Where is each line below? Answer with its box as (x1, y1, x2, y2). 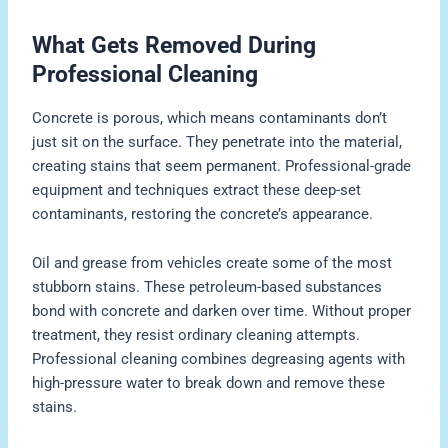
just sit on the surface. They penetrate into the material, (32, 132, 403, 151)
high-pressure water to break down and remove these (32, 374, 386, 393)
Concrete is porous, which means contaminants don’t (32, 108, 388, 127)
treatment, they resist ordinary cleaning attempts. (32, 326, 361, 345)
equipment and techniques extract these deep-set (32, 180, 362, 199)
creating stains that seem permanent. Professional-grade (32, 156, 412, 175)
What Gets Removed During (32, 32, 317, 60)
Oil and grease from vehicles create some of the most (32, 254, 393, 273)
